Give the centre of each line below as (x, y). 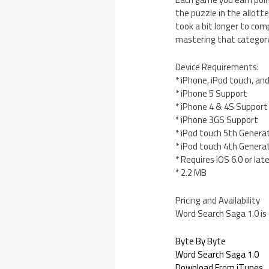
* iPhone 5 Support (212, 94)
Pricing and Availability (218, 201)
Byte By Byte (201, 241)
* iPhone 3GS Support (217, 120)
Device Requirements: (217, 67)
